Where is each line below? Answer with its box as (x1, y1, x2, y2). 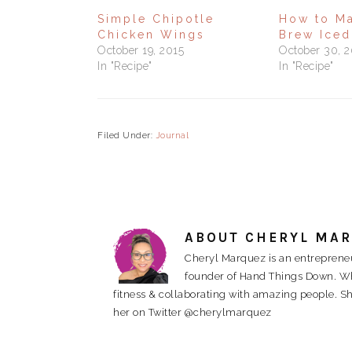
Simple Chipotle (97, 12, 214, 25)
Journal (155, 130, 189, 141)
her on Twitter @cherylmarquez (113, 306, 272, 318)
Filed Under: (97, 130, 156, 141)
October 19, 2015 (97, 43, 184, 57)
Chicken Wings (97, 27, 205, 41)
